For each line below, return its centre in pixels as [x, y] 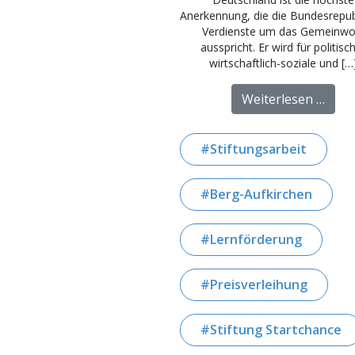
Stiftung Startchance [276, 330]
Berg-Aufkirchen [261, 195]
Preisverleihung [259, 285]
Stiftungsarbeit [258, 149]
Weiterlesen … [283, 99]
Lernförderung [256, 240]
